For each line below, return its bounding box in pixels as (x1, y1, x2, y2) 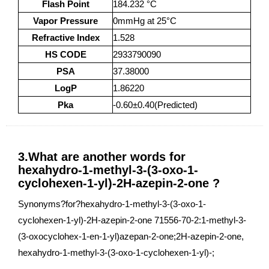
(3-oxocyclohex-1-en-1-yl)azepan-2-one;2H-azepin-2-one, (18, 231, 244, 241)
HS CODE (44, 49, 86, 59)
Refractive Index (31, 32, 100, 43)
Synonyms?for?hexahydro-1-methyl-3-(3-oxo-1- (18, 199, 206, 209)
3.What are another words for (18, 150, 186, 163)
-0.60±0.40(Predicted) (113, 100, 198, 110)
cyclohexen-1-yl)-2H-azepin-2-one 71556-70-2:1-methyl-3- (18, 215, 246, 225)
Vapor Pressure (33, 16, 98, 26)
